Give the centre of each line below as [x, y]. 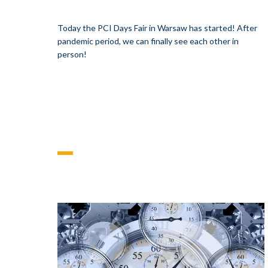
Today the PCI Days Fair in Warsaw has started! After [157, 28]
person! [72, 54]
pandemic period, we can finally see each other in [148, 41]
